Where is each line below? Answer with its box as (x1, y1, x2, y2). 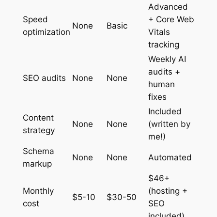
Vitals (148, 27, 170, 37)
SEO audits (22, 73, 66, 83)
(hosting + (148, 186, 187, 196)
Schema (22, 146, 54, 156)
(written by (148, 119, 190, 129)
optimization (22, 27, 70, 37)
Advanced (148, 1, 188, 12)
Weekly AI (148, 54, 186, 64)
